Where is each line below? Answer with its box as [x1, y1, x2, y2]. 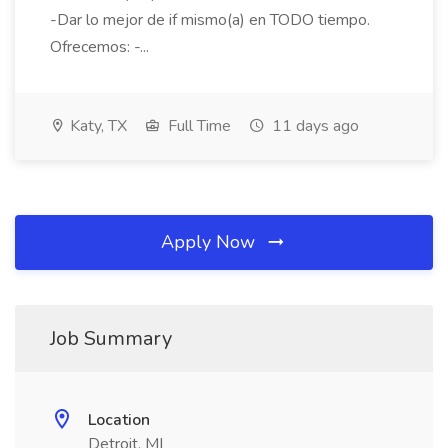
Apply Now [161, 230, 260, 254]
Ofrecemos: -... [50, 36, 153, 58]
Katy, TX [66, 115, 127, 137]
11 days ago [268, 115, 359, 137]
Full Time [164, 115, 231, 137]
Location [88, 409, 150, 431]
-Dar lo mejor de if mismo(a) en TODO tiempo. [50, 9, 370, 31]
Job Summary [50, 325, 172, 352]
